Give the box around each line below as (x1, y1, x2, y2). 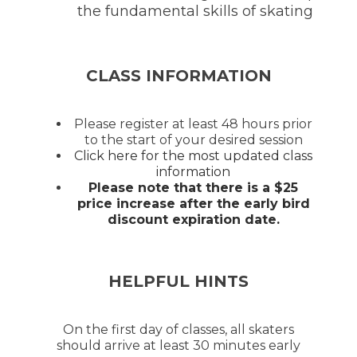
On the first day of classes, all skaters (63, 322, 294, 337)
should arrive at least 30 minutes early (57, 338, 300, 353)
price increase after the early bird (76, 196, 310, 211)
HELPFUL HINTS (108, 272, 249, 291)
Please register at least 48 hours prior (74, 116, 313, 131)
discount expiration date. (107, 212, 280, 227)
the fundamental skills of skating (77, 2, 314, 20)
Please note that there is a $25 (88, 180, 299, 195)
